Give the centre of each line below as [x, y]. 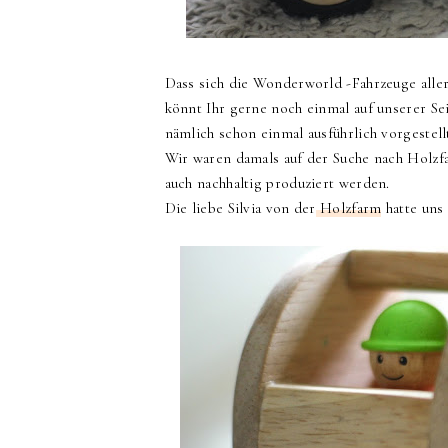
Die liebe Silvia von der [240, 208]
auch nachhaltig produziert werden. [279, 183]
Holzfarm [348, 208]
